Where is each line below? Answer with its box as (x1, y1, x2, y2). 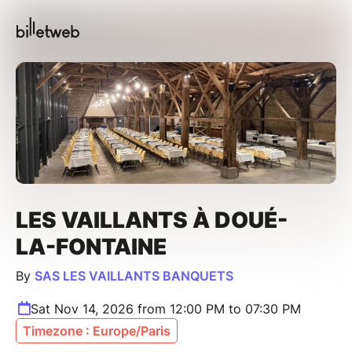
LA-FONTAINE (16, 233, 167, 260)
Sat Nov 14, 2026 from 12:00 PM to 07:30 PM (31, 300, 301, 317)
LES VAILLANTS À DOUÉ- (16, 206, 288, 233)
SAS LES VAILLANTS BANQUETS (35, 267, 233, 284)
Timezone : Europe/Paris (23, 322, 170, 339)
